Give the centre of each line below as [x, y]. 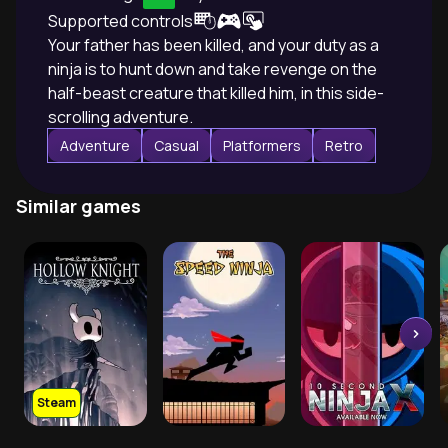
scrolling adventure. [120, 116]
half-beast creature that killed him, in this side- [216, 92]
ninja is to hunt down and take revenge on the [212, 68]
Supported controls [120, 20]
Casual [176, 145]
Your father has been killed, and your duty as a [213, 44]
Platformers [262, 145]
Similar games [78, 205]
